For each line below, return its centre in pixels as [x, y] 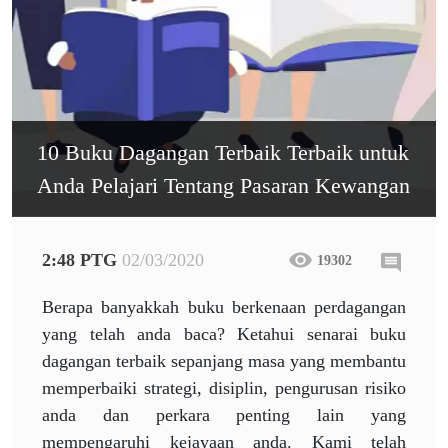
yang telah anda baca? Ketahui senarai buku [224, 333]
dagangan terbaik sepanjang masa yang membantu [224, 360]
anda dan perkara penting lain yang [224, 414]
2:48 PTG [79, 259]
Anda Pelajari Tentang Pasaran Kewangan [223, 185]
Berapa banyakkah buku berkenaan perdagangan [224, 306]
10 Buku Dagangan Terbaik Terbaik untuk [223, 152]
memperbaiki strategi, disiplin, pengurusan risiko [224, 387]
